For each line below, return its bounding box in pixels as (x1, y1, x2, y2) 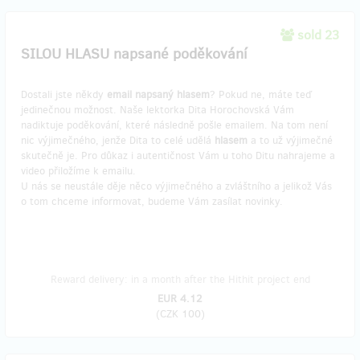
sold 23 (297, 27, 339, 44)
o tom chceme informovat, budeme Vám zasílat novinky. (21, 194, 283, 209)
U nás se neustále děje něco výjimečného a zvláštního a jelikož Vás (21, 179, 332, 194)
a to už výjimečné (251, 133, 333, 148)
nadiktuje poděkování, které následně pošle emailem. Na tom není (21, 118, 328, 133)
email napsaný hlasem (107, 88, 210, 102)
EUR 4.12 (157, 292, 202, 306)
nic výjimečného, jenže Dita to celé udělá (21, 133, 215, 148)
